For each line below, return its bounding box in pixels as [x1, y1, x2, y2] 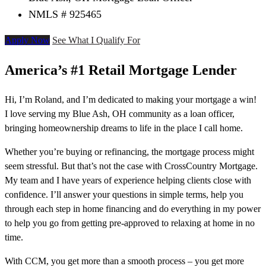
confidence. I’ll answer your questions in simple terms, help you [5, 189, 243, 200]
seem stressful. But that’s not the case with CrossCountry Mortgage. [5, 161, 258, 172]
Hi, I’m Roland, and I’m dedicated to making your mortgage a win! [5, 94, 256, 105]
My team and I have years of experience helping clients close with [5, 175, 251, 186]
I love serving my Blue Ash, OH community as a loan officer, [5, 109, 235, 119]
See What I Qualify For [52, 35, 140, 46]
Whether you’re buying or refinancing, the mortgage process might [5, 147, 254, 157]
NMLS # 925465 [28, 8, 102, 21]
